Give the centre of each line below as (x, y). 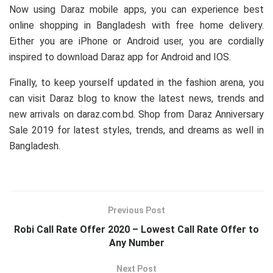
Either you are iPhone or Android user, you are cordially (136, 41)
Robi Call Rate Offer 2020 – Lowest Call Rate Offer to (136, 229)
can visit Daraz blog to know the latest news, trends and (136, 98)
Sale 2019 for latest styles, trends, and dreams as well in (136, 130)
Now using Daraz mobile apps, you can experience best (136, 9)
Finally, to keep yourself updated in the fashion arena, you (136, 82)
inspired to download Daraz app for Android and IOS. (120, 57)
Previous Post (136, 210)
